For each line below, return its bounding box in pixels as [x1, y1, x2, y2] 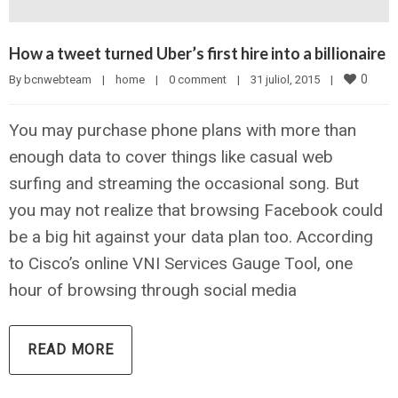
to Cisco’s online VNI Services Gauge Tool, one [9, 252, 353, 274]
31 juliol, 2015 [251, 72, 330, 86]
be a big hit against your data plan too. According [9, 226, 373, 247]
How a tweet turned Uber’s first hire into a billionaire [9, 43, 386, 63]
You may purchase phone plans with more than [9, 119, 356, 140]
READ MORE [28, 340, 114, 358]
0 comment [169, 72, 227, 86]
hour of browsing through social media [9, 279, 297, 300]
